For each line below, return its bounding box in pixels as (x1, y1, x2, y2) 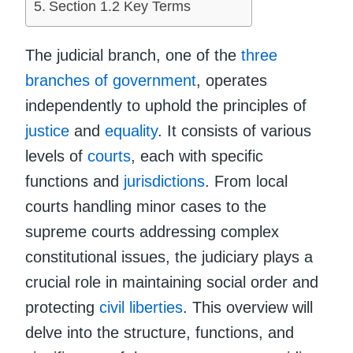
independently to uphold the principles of (25, 96, 307, 114)
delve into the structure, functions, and (25, 323, 294, 341)
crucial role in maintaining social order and (25, 273, 318, 291)
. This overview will (183, 298, 313, 316)
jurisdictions (124, 172, 205, 190)
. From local (205, 172, 288, 190)
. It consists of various (158, 121, 311, 139)
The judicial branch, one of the (25, 46, 241, 64)
